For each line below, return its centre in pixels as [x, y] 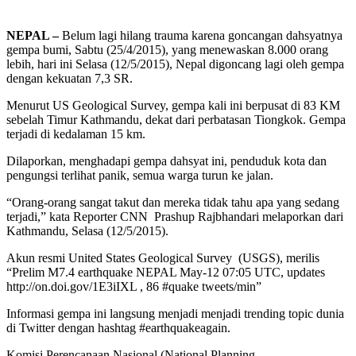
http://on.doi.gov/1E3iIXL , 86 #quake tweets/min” [134, 286]
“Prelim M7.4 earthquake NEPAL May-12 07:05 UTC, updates [166, 272]
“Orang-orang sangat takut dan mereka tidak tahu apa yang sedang [173, 202]
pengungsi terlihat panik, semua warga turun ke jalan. [140, 175]
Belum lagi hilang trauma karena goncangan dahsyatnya [201, 35]
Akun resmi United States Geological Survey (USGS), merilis [163, 257]
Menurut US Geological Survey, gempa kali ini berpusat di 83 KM [173, 105]
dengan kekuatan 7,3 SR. [70, 78]
